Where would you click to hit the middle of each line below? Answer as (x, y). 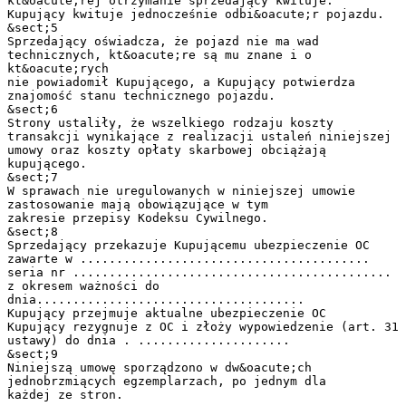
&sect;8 (33, 231)
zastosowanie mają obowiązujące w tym (138, 204)
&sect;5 (33, 27)
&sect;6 (33, 109)
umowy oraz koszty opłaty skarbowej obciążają (167, 150)
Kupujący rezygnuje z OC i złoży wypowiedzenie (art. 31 (203, 326)
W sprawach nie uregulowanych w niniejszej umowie (181, 190)
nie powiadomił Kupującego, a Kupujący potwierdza (181, 82)
